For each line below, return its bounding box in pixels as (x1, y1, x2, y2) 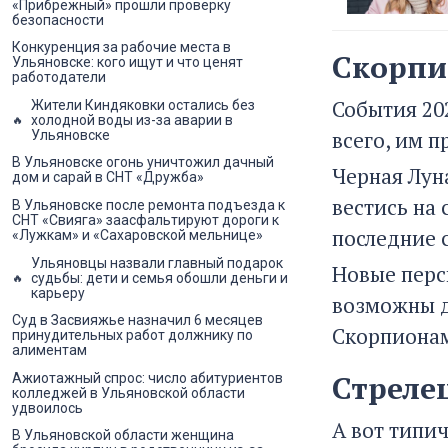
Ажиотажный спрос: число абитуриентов (12, 369, 283, 386)
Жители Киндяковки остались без (31, 96, 255, 113)
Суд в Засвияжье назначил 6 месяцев (12, 312, 263, 329)
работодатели (12, 69, 106, 86)
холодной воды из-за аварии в (31, 111, 233, 128)
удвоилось (12, 399, 83, 416)
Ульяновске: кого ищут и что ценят (12, 54, 243, 71)
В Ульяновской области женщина (12, 427, 234, 444)
